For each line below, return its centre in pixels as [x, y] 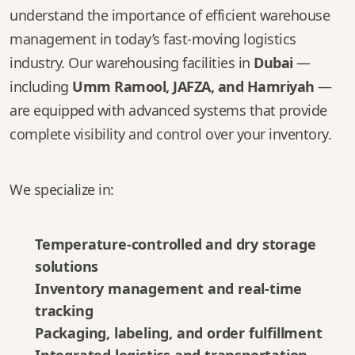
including [41, 86]
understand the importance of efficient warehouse [170, 15]
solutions [67, 266]
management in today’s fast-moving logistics [153, 39]
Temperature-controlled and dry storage [176, 244]
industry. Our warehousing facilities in [132, 63]
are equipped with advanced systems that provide [168, 110]
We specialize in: [62, 189]
